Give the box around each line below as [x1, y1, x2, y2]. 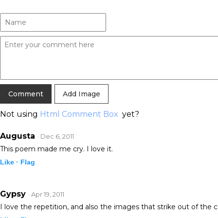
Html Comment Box [40, 109, 118, 119]
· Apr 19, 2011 [28, 190, 64, 199]
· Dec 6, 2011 [37, 132, 74, 141]
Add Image [63, 90, 100, 99]
